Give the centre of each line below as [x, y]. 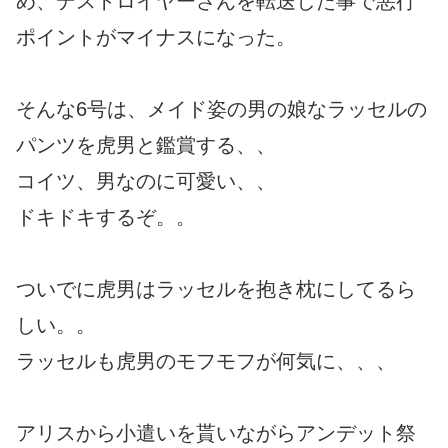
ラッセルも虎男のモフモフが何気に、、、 [206, 361]
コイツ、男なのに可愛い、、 [146, 181]
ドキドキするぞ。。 [106, 217]
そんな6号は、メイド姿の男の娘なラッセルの [221, 109]
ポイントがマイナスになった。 [156, 37]
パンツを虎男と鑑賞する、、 [146, 145]
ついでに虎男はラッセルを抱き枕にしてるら [216, 289]
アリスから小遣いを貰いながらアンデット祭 [216, 433]
